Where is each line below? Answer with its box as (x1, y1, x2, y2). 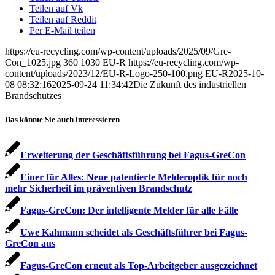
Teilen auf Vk (29, 3, 83, 14)
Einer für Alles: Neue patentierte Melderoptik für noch (20, 171, 247, 182)
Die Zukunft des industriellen (133, 79, 246, 90)
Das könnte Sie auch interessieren (5, 115, 120, 125)
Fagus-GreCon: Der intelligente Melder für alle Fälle (20, 204, 238, 215)
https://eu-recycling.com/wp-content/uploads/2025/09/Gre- (5, 46, 231, 57)
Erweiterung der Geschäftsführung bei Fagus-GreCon (20, 149, 246, 160)
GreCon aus (5, 238, 55, 249)
